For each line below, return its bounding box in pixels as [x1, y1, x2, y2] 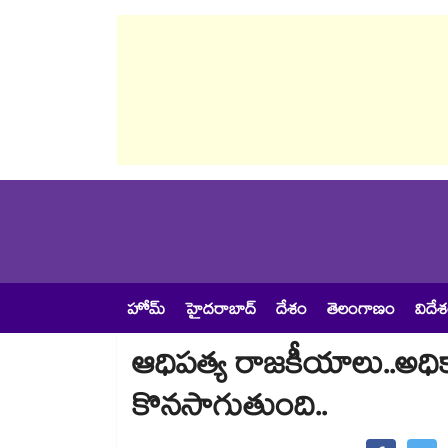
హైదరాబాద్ [185, 298, 256, 325]
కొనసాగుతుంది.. [132, 385, 327, 437]
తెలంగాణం [327, 298, 395, 325]
